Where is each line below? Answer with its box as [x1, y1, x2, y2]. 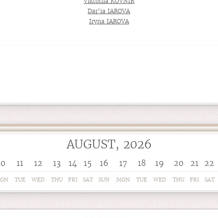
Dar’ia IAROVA [88, 7, 130, 15]
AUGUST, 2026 [66, 137, 152, 152]
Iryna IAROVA [89, 18, 129, 25]
